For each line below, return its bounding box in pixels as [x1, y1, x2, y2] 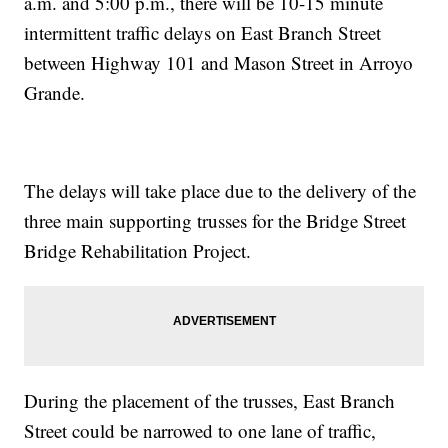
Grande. [24, 80, 86, 106]
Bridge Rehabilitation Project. [24, 238, 252, 264]
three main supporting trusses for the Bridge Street [24, 208, 407, 234]
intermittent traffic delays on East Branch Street [24, 20, 382, 46]
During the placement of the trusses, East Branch [24, 388, 396, 414]
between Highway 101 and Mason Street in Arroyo [24, 50, 414, 76]
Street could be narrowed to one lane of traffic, [24, 418, 377, 444]
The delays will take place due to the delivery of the [24, 178, 417, 204]
